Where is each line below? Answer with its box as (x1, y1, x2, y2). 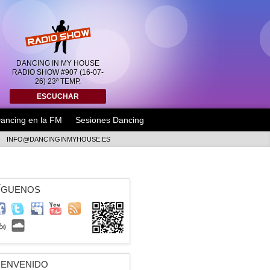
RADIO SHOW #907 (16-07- (12, 68, 104, 77)
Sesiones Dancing (75, 115, 144, 125)
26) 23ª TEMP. (35, 77, 81, 86)
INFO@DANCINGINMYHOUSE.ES (6, 136, 110, 143)
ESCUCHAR (37, 92, 79, 101)
